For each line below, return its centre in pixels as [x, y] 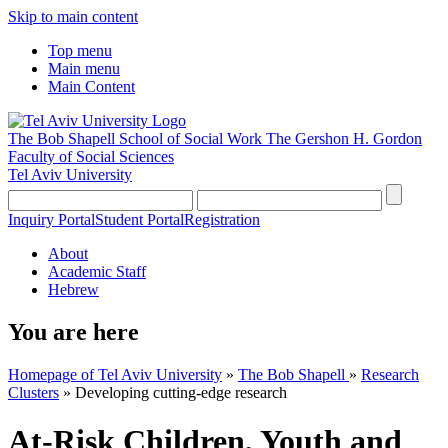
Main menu [84, 68]
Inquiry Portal [51, 219]
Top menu [80, 50]
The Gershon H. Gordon [344, 138]
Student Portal [139, 219]
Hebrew [73, 289]
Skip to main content [73, 16]
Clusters [33, 392]
